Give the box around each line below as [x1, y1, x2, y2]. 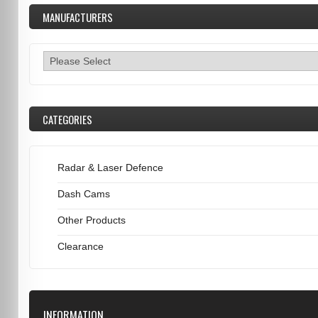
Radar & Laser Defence [57, 162, 163, 173]
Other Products [57, 214, 126, 226]
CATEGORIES [42, 111, 92, 127]
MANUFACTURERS [42, 9, 113, 25]
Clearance [57, 241, 104, 252]
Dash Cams [57, 188, 110, 199]
